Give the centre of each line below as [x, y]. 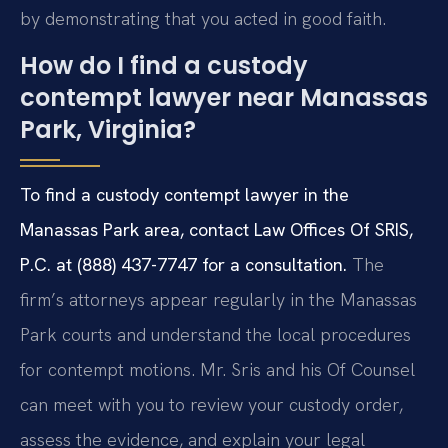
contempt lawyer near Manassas [224, 97]
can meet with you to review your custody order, [211, 404]
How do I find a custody [164, 65]
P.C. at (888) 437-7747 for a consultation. [183, 264]
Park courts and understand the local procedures [215, 334]
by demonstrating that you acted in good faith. [203, 18]
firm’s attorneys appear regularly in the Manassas [218, 299]
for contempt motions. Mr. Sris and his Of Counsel [217, 369]
